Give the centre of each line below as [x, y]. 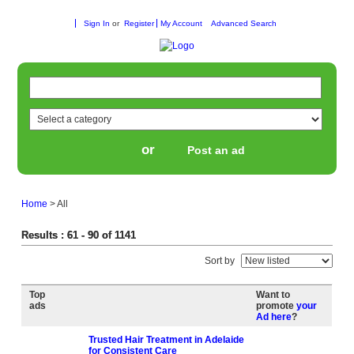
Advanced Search [243, 23]
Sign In [98, 23]
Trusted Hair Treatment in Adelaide [167, 340]
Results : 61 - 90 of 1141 [79, 235]
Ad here [274, 317]
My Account [181, 23]
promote [277, 306]
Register [139, 23]
